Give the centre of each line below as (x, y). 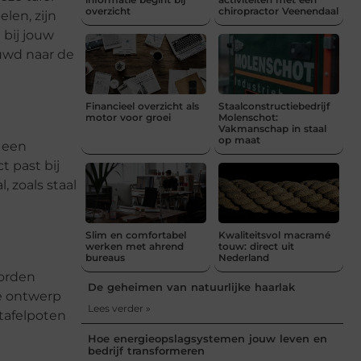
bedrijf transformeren (146, 350)
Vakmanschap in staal (272, 128)
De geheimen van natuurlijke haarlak (191, 286)
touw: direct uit (256, 246)
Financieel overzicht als (142, 106)
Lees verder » (119, 308)
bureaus (105, 257)
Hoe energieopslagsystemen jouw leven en (207, 338)
